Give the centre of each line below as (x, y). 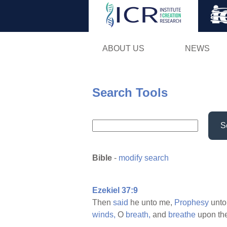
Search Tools (130, 92)
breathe (182, 215)
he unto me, (151, 203)
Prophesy (192, 203)
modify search (144, 158)
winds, (104, 215)
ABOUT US (123, 48)
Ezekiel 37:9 (115, 191)
